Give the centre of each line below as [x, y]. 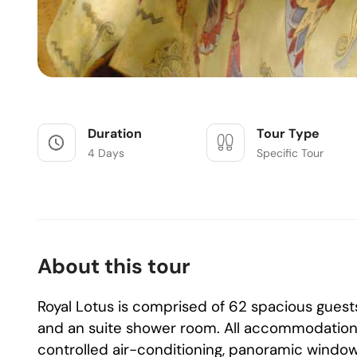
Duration [115, 133]
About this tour [114, 266]
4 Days [106, 153]
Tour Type [288, 133]
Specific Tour [290, 153]
